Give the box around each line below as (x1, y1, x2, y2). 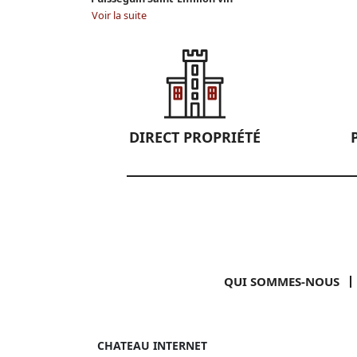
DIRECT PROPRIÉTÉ (129, 127, 261, 147)
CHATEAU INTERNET (97, 337, 207, 353)
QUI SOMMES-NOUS (224, 273, 339, 289)
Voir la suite (92, 8, 147, 23)
